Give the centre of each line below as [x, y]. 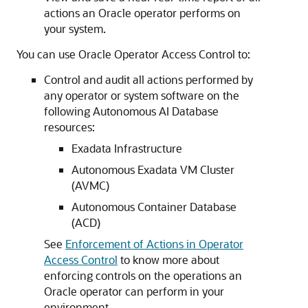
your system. [75, 29]
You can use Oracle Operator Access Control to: [133, 54]
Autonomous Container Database [154, 207]
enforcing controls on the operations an [143, 275]
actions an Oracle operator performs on [142, 13]
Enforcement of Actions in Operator [154, 244]
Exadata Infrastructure [127, 148]
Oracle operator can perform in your [134, 291]
